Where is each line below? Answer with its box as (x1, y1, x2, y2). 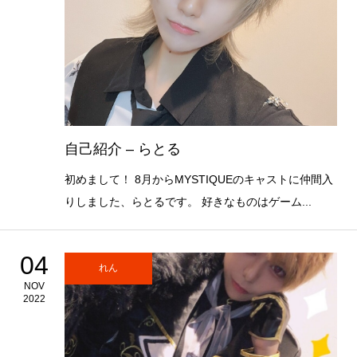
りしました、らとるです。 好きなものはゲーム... (64, 194, 312, 208)
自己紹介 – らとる (64, 140, 181, 157)
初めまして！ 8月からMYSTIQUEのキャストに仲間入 (64, 172, 333, 186)
